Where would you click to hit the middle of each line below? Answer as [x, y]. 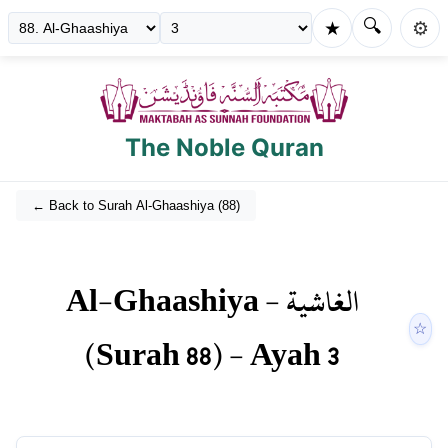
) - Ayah [269, 355]
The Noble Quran [224, 148]
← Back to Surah [84, 206]
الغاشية [322, 301]
